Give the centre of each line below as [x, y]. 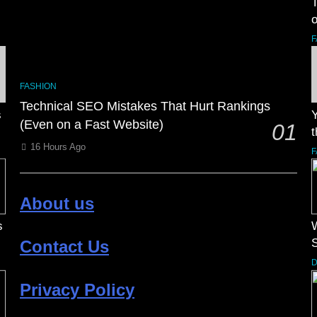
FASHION [38, 86]
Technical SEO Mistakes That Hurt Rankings [145, 106]
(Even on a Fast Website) [92, 125]
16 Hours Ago [58, 147]
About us [57, 203]
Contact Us [64, 247]
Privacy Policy [77, 290]
